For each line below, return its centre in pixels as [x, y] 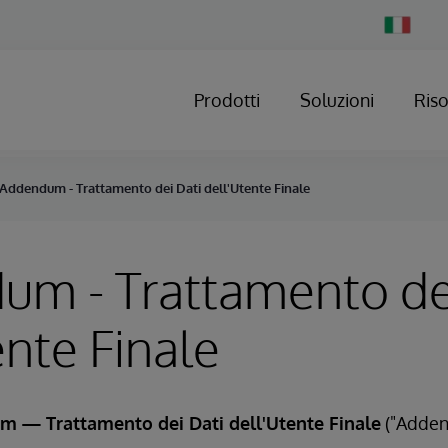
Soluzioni [337, 100]
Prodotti [227, 100]
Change [405, 22]
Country [405, 37]
